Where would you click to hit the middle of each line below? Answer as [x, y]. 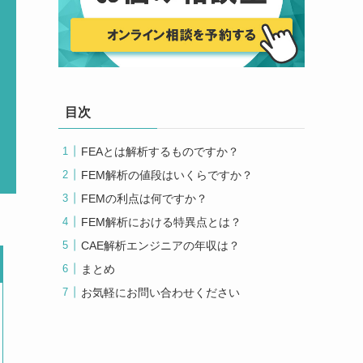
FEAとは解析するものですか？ [160, 151]
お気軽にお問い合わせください [160, 292]
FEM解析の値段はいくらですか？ [167, 175]
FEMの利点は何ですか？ [144, 198]
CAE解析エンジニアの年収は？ [160, 245]
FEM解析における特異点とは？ [161, 222]
